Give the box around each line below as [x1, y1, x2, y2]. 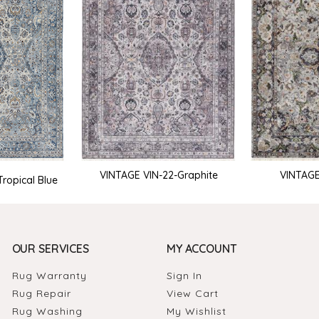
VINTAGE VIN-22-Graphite [99, 168, 218, 182]
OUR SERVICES [11, 241, 89, 256]
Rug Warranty [11, 269, 87, 283]
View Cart [166, 287, 219, 300]
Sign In [166, 269, 202, 283]
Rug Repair [11, 287, 71, 300]
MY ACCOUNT [166, 241, 237, 256]
